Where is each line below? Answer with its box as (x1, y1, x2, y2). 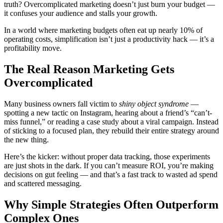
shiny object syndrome (119, 99, 189, 108)
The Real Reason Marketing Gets (4, 62, 174, 76)
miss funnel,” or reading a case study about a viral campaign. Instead (4, 117, 219, 126)
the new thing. (4, 135, 49, 144)
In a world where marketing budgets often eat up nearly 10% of (4, 25, 203, 34)
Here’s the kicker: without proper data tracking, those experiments (4, 152, 210, 161)
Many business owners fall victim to (4, 99, 119, 108)
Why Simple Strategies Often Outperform (4, 198, 219, 211)
